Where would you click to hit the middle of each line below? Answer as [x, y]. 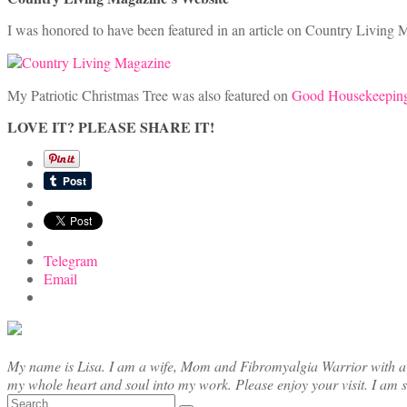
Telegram [70, 261]
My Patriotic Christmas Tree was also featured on [149, 95]
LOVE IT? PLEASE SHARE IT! [111, 127]
